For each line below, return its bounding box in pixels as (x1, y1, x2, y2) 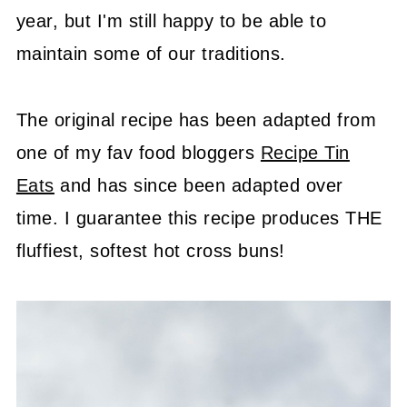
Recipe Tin (260, 143, 350, 163)
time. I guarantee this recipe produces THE (15, 208, 382, 228)
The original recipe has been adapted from (15, 110, 377, 130)
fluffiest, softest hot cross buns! (15, 241, 285, 261)
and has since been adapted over (54, 175, 343, 195)
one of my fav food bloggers (15, 143, 261, 163)
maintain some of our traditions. (15, 44, 286, 64)
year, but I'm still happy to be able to (15, 11, 327, 31)
